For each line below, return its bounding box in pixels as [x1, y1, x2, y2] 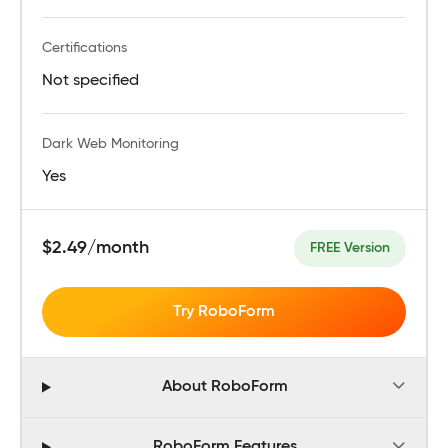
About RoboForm [162, 379, 289, 396]
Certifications [42, 40, 127, 55]
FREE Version [310, 240, 390, 255]
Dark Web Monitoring [42, 136, 179, 151]
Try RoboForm [173, 303, 275, 320]
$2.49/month [42, 238, 149, 257]
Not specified [42, 72, 139, 89]
